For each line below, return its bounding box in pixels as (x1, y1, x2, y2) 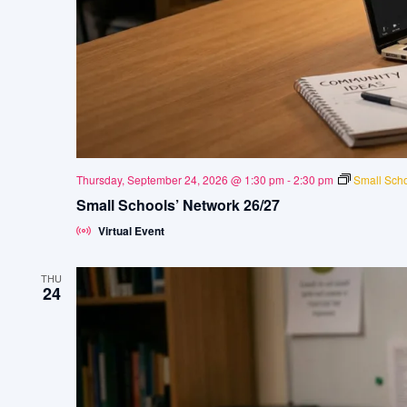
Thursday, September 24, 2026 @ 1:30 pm (75, 171, 284, 187)
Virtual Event (97, 222, 164, 239)
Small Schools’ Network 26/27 (75, 194, 280, 215)
